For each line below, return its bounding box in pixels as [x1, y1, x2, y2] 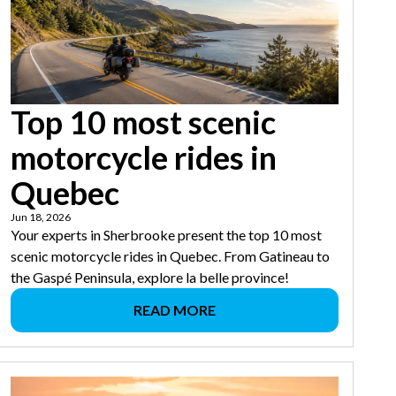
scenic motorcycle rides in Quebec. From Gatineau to [10, 247, 330, 265]
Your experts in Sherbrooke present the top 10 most [10, 226, 322, 244]
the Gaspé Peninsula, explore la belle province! [10, 269, 289, 286]
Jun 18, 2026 [10, 210, 71, 225]
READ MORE [133, 301, 216, 319]
